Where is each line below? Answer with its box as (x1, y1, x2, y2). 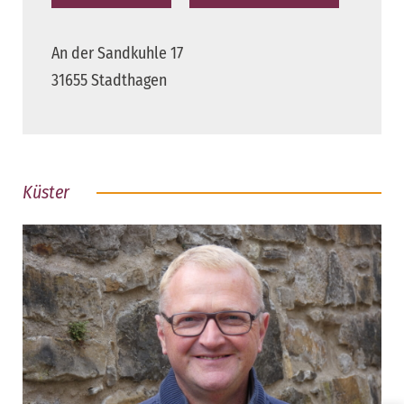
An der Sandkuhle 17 (51, 43, 183, 64)
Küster (23, 181, 69, 204)
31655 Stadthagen (51, 70, 167, 91)
